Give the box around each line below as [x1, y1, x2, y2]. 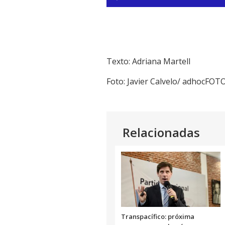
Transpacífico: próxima [121, 211, 194, 221]
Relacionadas [123, 124, 200, 141]
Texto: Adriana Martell [106, 56, 190, 67]
